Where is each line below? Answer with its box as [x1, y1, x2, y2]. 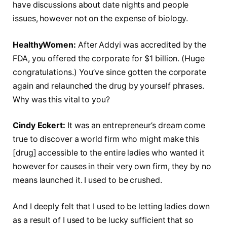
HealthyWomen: [13, 40, 76, 50]
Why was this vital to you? [13, 94, 110, 104]
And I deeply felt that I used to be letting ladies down [13, 201, 210, 211]
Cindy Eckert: [13, 121, 65, 131]
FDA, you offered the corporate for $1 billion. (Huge [13, 53, 205, 63]
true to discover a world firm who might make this [13, 134, 200, 144]
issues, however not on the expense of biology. [13, 14, 188, 24]
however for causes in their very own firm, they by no [13, 162, 211, 172]
